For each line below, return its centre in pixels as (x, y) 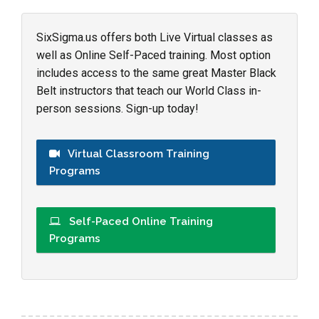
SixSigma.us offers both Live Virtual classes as (155, 37)
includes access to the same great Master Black (156, 73)
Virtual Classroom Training (137, 153)
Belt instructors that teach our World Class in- (149, 90)
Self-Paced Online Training (140, 221)
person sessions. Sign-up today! (117, 108)
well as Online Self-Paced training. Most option (153, 55)
